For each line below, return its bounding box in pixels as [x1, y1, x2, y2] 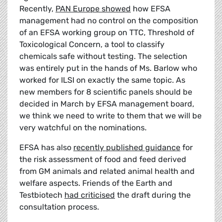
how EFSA [131, 4, 170, 14]
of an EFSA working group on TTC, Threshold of [19, 28, 194, 38]
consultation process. [19, 202, 99, 212]
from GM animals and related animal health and [19, 166, 195, 176]
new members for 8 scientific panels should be [19, 87, 192, 97]
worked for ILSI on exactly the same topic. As [19, 75, 185, 85]
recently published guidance [73, 143, 180, 153]
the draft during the [115, 190, 191, 200]
